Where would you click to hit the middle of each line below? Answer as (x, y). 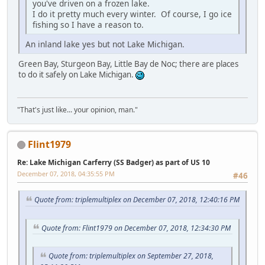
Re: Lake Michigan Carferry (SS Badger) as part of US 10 (114, 162)
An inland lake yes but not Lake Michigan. (105, 44)
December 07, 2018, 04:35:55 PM (66, 173)
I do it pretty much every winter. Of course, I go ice (132, 14)
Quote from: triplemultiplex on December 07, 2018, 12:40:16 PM (137, 199)
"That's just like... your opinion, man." (77, 109)
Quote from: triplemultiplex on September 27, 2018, (131, 256)
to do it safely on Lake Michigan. (77, 75)
